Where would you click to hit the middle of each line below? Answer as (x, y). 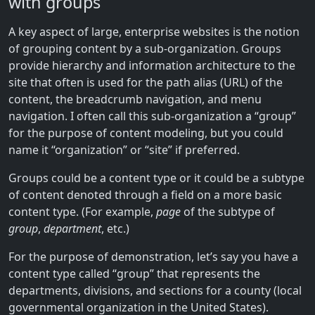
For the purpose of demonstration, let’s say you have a (153, 256)
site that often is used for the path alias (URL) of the (146, 82)
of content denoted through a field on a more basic (145, 194)
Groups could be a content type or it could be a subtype (156, 178)
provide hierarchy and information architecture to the (152, 65)
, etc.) (115, 228)
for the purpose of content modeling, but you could (146, 133)
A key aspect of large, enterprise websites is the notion (154, 31)
